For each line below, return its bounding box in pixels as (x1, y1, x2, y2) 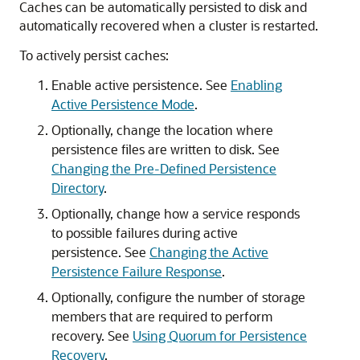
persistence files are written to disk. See (51, 141, 280, 157)
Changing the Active (149, 243, 268, 260)
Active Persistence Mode (51, 96, 194, 112)
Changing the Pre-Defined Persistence (51, 160, 276, 177)
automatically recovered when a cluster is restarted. (19, 17, 318, 34)
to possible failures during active (51, 224, 238, 241)
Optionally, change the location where (51, 121, 273, 138)
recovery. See (51, 327, 133, 344)
